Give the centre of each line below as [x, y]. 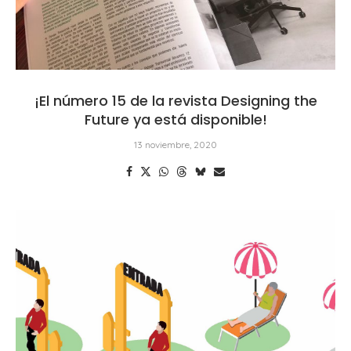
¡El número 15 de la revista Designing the [175, 100]
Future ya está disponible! [175, 119]
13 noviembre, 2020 [175, 144]
